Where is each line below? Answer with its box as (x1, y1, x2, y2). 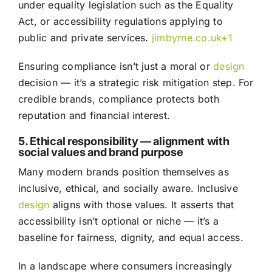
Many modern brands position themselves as (18, 166, 229, 178)
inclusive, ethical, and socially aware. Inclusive (18, 182, 238, 195)
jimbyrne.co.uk (151, 32, 222, 44)
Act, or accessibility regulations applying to (18, 15, 223, 28)
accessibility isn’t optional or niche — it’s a (18, 215, 219, 228)
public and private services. (18, 32, 152, 44)
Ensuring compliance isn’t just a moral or (18, 60, 214, 73)
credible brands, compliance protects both (18, 93, 219, 106)
